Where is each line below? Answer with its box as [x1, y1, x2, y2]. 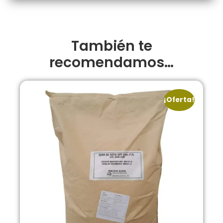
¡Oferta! [164, 95, 195, 105]
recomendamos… [49, 52, 174, 72]
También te [71, 36, 152, 56]
